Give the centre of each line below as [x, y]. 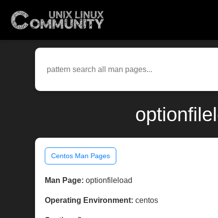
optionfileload [108, 181]
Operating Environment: [89, 200]
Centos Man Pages [81, 156]
